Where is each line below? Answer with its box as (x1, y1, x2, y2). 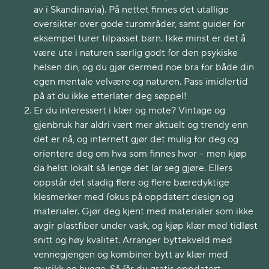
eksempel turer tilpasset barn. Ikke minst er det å (34, 32, 246, 44)
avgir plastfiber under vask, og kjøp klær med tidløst (34, 220, 258, 232)
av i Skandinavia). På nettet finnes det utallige (34, 4, 229, 16)
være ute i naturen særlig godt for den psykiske (34, 47, 238, 59)
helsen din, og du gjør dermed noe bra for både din (34, 61, 254, 73)
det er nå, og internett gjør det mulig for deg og (34, 133, 238, 145)
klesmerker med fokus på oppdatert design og (34, 191, 234, 203)
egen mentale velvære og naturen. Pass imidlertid (34, 76, 248, 88)
